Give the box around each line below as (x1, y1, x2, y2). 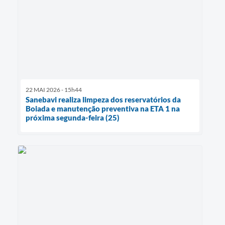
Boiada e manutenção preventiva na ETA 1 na (26, 104, 180, 114)
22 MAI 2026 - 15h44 (26, 86, 82, 94)
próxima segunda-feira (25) (26, 113, 120, 123)
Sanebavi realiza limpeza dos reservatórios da (26, 95, 181, 104)
